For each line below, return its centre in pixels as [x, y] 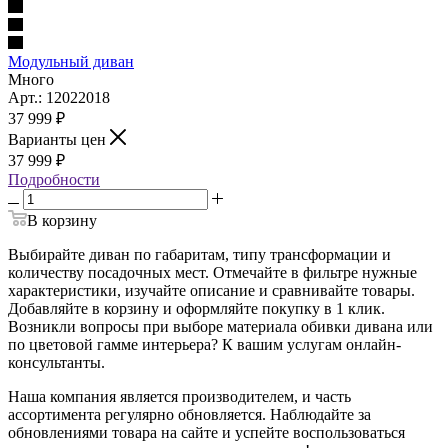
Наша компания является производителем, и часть [179, 396]
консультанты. [56, 362]
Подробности [54, 179]
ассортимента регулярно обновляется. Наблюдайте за [189, 414]
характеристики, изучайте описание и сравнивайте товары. [211, 290]
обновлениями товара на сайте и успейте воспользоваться [206, 432]
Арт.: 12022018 [59, 97]
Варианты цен [59, 139]
